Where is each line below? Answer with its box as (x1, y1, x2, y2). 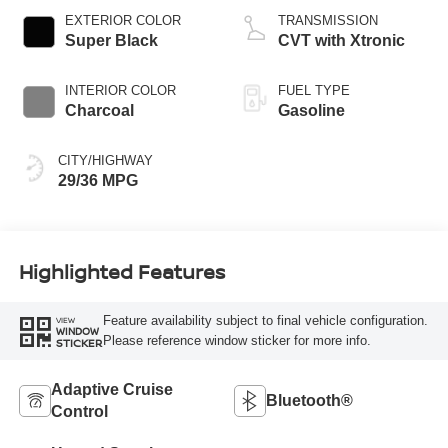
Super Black (64, 31, 158, 49)
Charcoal (64, 101, 134, 119)
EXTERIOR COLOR (64, 12, 181, 28)
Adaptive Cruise (50, 380, 173, 398)
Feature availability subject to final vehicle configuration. (102, 313, 428, 329)
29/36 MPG (57, 171, 138, 189)
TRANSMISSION (278, 12, 378, 28)
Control (50, 402, 108, 420)
